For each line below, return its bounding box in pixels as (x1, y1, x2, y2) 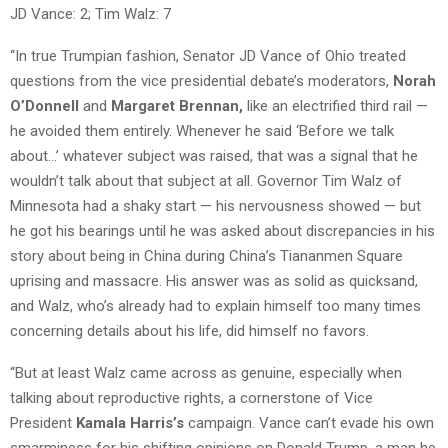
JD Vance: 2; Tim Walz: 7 (10, 5, 171, 24)
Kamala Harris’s (76, 414, 188, 433)
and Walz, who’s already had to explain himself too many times (10, 297, 421, 316)
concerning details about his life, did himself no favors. (10, 322, 369, 341)
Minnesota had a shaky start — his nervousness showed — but (10, 197, 421, 216)
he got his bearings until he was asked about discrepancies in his (10, 222, 435, 241)
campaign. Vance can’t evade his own (188, 414, 434, 433)
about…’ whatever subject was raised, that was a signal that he (10, 147, 418, 166)
